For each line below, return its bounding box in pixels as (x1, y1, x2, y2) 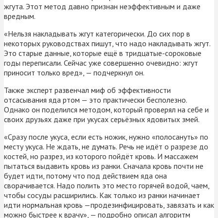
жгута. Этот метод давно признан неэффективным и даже (4, 1, 200, 11)
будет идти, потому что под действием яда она (4, 170, 167, 181)
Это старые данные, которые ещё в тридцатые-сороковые (4, 48, 201, 58)
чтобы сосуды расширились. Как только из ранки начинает (4, 190, 200, 200)
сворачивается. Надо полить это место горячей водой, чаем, (4, 180, 209, 190)
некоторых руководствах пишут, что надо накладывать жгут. (4, 38, 210, 48)
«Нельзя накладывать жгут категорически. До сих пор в (4, 28, 190, 38)
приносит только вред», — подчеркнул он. (4, 67, 145, 77)
